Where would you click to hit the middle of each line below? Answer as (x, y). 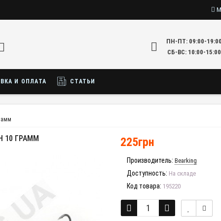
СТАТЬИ (82, 81)
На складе (182, 173)
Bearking (186, 161)
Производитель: (150, 160)
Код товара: (144, 186)
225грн (137, 142)
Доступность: (147, 173)
